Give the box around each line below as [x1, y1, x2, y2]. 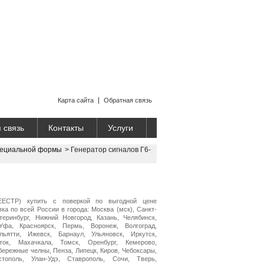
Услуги [108, 123, 133, 133]
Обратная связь [104, 97, 152, 104]
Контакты [48, 123, 84, 133]
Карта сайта [58, 97, 94, 104]
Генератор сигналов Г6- [71, 146, 151, 154]
